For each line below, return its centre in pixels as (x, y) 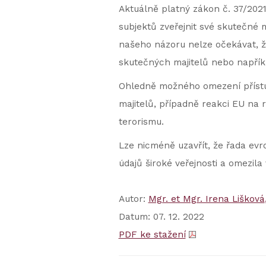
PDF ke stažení (152, 235)
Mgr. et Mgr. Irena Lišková (206, 199)
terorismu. (141, 122)
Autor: (133, 199)
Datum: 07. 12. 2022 (161, 217)
